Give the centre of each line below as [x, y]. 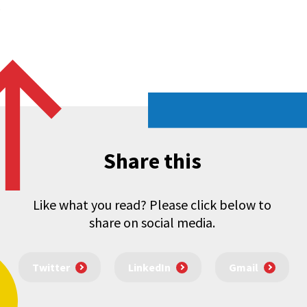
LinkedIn [149, 268]
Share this [152, 161]
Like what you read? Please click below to [152, 204]
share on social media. [152, 222]
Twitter [51, 268]
